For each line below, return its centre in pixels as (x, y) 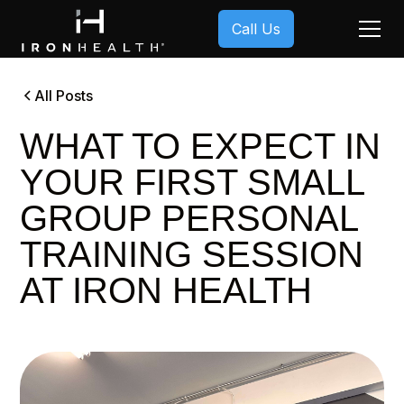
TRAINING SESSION (192, 254)
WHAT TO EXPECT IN (201, 146)
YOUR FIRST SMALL (193, 182)
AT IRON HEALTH (166, 290)
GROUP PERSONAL (189, 218)
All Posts (64, 96)
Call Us (256, 28)
